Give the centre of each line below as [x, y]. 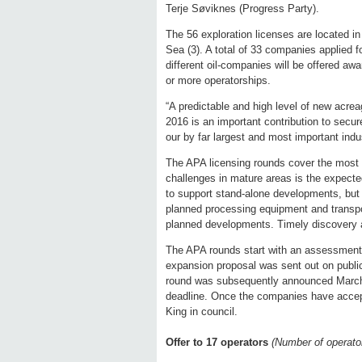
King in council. [202, 312]
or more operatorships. [218, 81]
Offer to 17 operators [219, 343]
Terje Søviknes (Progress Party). [242, 9]
